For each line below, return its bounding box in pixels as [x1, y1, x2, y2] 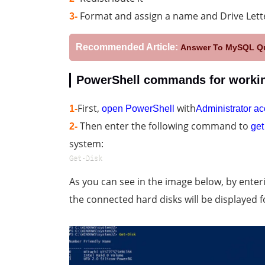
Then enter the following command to [77, 119, 251, 133]
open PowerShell [102, 104, 174, 114]
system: [69, 137, 104, 151]
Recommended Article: [76, 42, 178, 53]
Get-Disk [69, 154, 102, 163]
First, [77, 102, 102, 115]
